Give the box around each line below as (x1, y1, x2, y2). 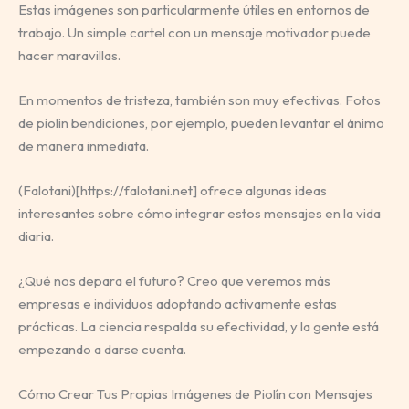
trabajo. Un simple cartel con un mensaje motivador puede (18, 23, 371, 41)
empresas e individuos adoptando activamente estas (18, 294, 337, 312)
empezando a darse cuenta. (18, 340, 186, 358)
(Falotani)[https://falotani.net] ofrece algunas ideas (18, 181, 327, 199)
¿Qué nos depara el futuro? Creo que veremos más (18, 271, 330, 289)
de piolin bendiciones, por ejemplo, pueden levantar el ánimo (18, 113, 384, 131)
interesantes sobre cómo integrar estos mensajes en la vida (18, 204, 381, 222)
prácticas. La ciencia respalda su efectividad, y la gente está (18, 317, 379, 335)
